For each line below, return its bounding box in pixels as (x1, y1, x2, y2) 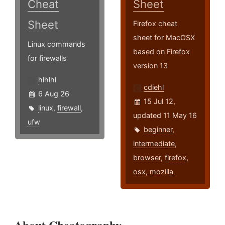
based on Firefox (133, 47, 190, 56)
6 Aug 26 (38, 89, 69, 98)
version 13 (133, 61, 168, 70)
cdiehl (144, 83, 164, 92)
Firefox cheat (133, 19, 178, 28)
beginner (144, 125, 173, 134)
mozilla (150, 167, 174, 176)
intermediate (133, 139, 175, 148)
